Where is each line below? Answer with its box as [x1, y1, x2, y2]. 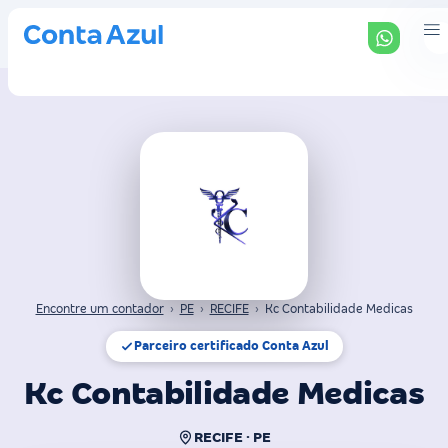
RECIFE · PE [194, 429, 271, 445]
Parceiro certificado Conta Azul [133, 339, 329, 353]
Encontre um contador [35, 302, 164, 316]
